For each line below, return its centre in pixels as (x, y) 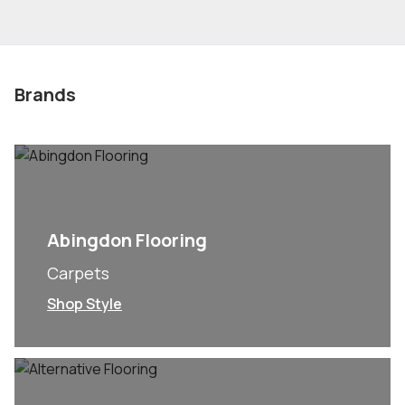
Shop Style (85, 304)
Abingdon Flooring (127, 240)
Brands (45, 94)
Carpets (78, 273)
